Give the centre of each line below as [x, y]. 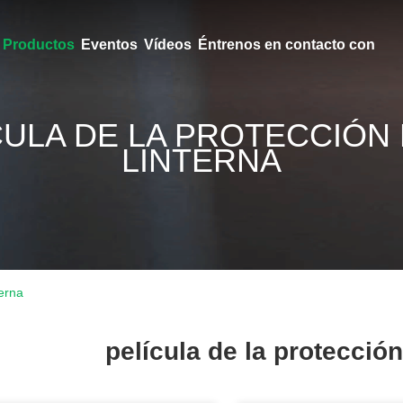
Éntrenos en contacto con [286, 45]
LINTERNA [201, 161]
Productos [38, 45]
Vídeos [167, 45]
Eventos [109, 45]
